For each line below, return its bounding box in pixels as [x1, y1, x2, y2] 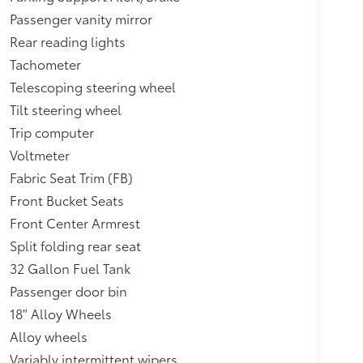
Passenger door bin [9, 280, 127, 300]
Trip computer [9, 122, 94, 141]
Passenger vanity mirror [9, 8, 152, 28]
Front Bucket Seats [9, 190, 124, 209]
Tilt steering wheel [9, 99, 122, 118]
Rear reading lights [9, 31, 126, 50]
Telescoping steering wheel [9, 76, 176, 96]
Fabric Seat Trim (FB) [9, 167, 133, 186]
